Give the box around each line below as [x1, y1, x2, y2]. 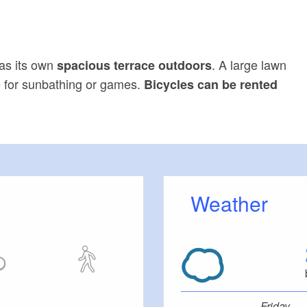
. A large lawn [212, 56, 287, 74]
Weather [209, 188, 268, 219]
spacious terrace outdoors [53, 56, 212, 75]
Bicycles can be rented [144, 75, 278, 94]
